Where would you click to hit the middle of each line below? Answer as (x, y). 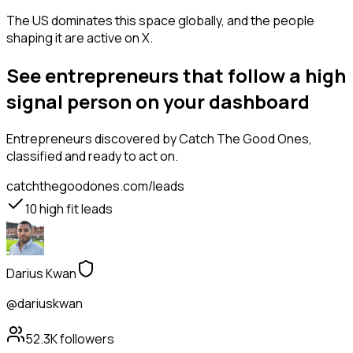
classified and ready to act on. (92, 156)
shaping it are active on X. (80, 38)
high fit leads (75, 209)
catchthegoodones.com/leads (95, 186)
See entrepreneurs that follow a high (176, 76)
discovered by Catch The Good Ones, (202, 139)
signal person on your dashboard (158, 102)
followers (86, 339)
